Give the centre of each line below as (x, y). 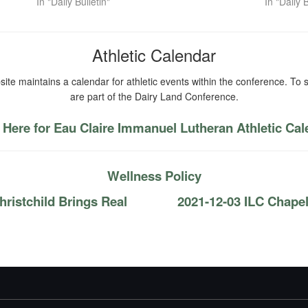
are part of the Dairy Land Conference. (154, 96)
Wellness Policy (154, 176)
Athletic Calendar (154, 55)
